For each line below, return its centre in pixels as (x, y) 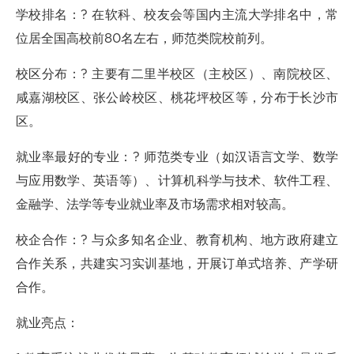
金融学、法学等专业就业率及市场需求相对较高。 (155, 205)
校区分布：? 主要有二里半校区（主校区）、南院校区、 (177, 74)
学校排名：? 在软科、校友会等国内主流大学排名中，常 (177, 15)
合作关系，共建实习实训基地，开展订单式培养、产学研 (177, 264)
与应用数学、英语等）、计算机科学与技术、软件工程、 (177, 181)
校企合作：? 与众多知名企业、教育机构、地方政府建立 (177, 240)
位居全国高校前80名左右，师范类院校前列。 (144, 39)
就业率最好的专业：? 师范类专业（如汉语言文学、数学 (177, 157)
